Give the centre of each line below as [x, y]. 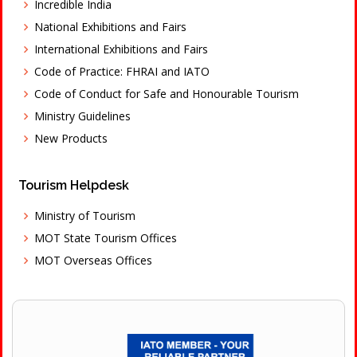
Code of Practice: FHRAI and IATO [122, 71]
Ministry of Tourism [85, 216]
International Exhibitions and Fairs [121, 49]
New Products [71, 138]
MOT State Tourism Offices [106, 238]
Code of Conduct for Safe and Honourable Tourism [167, 94]
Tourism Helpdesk [74, 185]
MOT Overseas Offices [93, 260]
